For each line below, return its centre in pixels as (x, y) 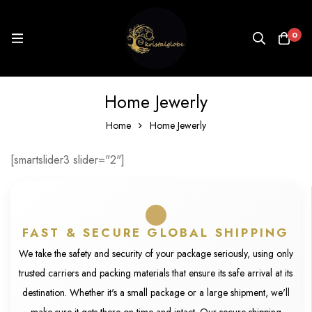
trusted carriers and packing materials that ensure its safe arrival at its (156, 273)
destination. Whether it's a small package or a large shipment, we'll (156, 292)
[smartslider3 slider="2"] (68, 160)
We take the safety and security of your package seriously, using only (156, 253)
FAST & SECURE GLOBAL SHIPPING (156, 233)
